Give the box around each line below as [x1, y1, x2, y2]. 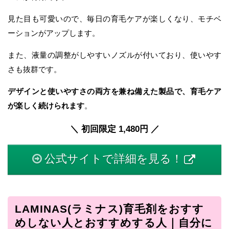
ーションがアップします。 [8, 29, 100, 38]
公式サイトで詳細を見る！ [44, 152, 182, 166]
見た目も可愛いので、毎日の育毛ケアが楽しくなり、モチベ [8, 14, 221, 24]
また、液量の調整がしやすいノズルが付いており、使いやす [8, 51, 221, 60]
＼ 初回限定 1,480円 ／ [70, 124, 159, 134]
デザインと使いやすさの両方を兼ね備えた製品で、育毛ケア [8, 87, 221, 96]
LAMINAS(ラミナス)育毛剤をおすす [14, 202, 204, 215]
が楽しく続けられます [8, 101, 84, 110]
